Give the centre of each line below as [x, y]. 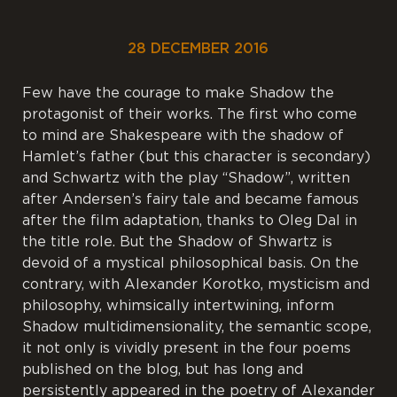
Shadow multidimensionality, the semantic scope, [197, 327]
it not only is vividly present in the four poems [187, 348]
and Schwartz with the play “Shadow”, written [186, 178]
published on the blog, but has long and [163, 370]
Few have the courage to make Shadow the [178, 93]
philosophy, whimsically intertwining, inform [178, 306]
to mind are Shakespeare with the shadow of [183, 136]
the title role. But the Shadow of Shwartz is [177, 242]
